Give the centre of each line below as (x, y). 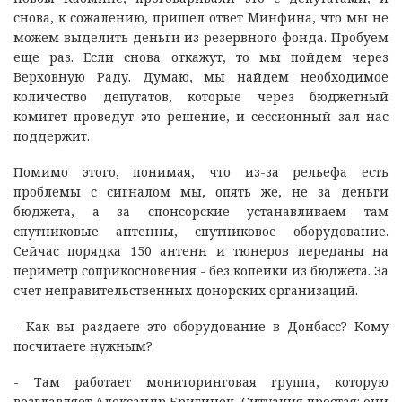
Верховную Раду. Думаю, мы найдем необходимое (201, 76)
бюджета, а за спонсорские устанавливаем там (201, 211)
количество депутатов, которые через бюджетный (201, 96)
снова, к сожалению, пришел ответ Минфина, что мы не (201, 17)
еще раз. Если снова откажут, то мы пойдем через (201, 57)
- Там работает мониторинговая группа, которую (201, 381)
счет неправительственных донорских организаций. (186, 290)
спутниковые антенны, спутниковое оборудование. (201, 231)
